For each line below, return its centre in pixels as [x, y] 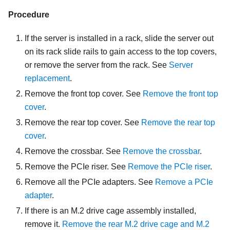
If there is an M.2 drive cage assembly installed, [110, 211]
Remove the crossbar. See [74, 151]
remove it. [43, 224]
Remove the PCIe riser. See [76, 167]
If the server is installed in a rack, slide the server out [119, 39]
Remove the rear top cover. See [83, 123]
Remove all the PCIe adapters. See [90, 182]
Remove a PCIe [184, 182]
